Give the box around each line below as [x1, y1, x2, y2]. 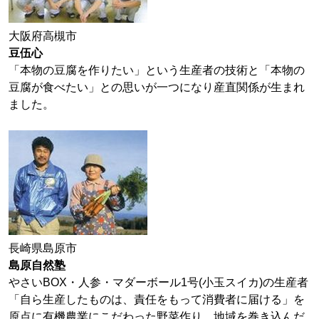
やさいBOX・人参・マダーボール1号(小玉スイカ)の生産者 [9, 276, 308, 288]
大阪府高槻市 [9, 30, 80, 42]
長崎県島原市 [9, 242, 77, 254]
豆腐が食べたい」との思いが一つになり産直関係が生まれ [9, 81, 305, 93]
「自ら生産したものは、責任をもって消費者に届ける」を [9, 293, 305, 305]
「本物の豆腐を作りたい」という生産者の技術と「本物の [9, 64, 305, 76]
